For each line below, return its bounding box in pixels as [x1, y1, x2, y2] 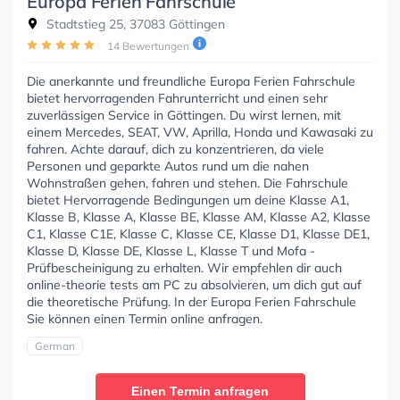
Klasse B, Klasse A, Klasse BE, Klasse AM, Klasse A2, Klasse [27, 209, 371, 226]
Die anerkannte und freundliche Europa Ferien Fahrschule [27, 73, 355, 90]
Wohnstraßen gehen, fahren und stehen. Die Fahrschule [27, 175, 348, 192]
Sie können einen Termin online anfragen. [27, 311, 262, 328]
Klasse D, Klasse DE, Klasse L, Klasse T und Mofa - [27, 243, 315, 260]
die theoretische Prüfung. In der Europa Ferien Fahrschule [27, 294, 356, 311]
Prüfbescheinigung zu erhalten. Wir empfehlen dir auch [27, 260, 342, 277]
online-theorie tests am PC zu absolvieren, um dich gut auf [27, 277, 362, 294]
